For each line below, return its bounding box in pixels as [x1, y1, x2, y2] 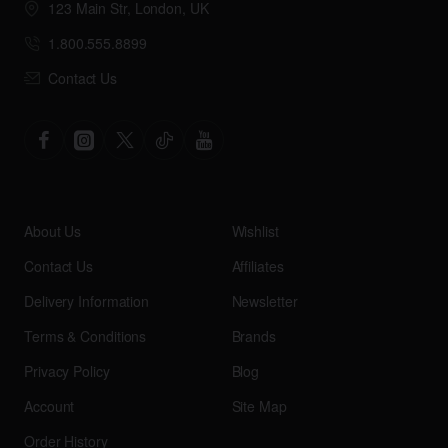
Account [24, 395, 75, 416]
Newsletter [231, 290, 298, 311]
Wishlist [231, 220, 279, 241]
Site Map [231, 395, 287, 416]
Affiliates [231, 255, 284, 276]
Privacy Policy [24, 360, 110, 381]
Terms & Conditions [24, 325, 147, 346]
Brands [231, 325, 276, 346]
